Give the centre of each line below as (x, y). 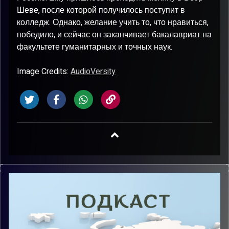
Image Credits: (44, 72)
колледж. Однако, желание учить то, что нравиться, (113, 22)
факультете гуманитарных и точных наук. (95, 47)
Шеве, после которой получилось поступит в (101, 10)
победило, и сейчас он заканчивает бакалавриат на (114, 35)
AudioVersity (93, 72)
